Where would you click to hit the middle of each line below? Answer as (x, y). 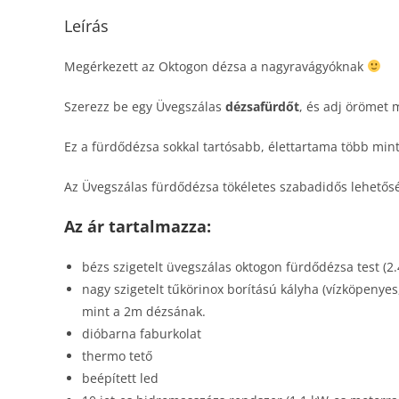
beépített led (120, 378)
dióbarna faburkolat (142, 334)
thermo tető (117, 356)
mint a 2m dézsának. (144, 311)
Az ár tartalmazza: (138, 226)
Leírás (86, 26)
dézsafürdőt (262, 106)
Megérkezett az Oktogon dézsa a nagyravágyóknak (216, 66)
